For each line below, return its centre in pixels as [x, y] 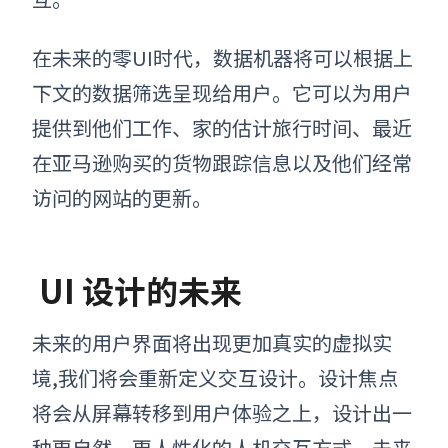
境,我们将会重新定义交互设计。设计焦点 [215, 377]
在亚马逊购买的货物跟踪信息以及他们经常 [222, 162]
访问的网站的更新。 [122, 197]
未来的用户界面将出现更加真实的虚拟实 [212, 342]
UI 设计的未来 [137, 289]
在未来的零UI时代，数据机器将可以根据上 [222, 57]
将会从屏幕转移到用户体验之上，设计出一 [222, 412]
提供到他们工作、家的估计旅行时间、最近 [222, 127]
